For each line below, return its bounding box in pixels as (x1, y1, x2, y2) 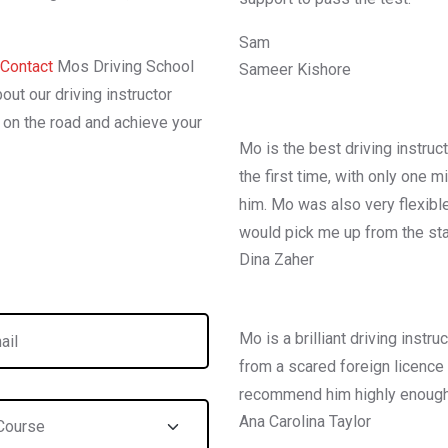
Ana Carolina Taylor (239, 412, 371, 432)
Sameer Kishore (239, 60, 351, 80)
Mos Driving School (53, 57, 194, 77)
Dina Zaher (239, 250, 314, 270)
